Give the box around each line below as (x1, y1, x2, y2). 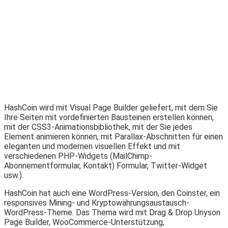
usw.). (4, 170, 23, 180)
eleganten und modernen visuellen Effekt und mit (4, 141, 180, 151)
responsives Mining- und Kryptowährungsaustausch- (4, 197, 189, 208)
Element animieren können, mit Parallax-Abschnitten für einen (4, 131, 223, 141)
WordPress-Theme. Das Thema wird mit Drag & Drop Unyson (4, 207, 220, 217)
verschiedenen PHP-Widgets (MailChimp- (4, 151, 152, 161)
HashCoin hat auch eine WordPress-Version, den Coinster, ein (4, 188, 220, 198)
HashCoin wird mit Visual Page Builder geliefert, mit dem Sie (4, 102, 218, 112)
